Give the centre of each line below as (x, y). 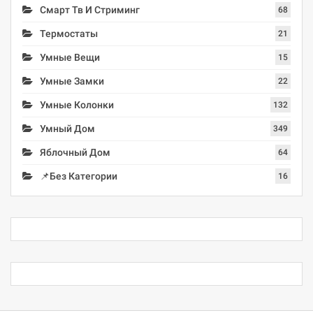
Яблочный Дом (75, 152)
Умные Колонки (77, 104)
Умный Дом (67, 128)
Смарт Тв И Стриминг (90, 9)
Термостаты (69, 33)
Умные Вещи (70, 57)
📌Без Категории (79, 176)
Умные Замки (72, 81)
